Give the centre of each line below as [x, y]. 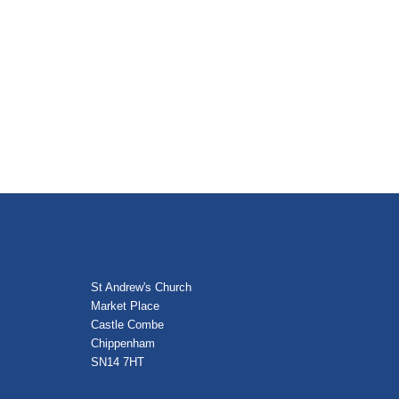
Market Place [125, 306]
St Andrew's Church [141, 287]
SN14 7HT [118, 362]
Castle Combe [127, 325]
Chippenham [123, 343]
